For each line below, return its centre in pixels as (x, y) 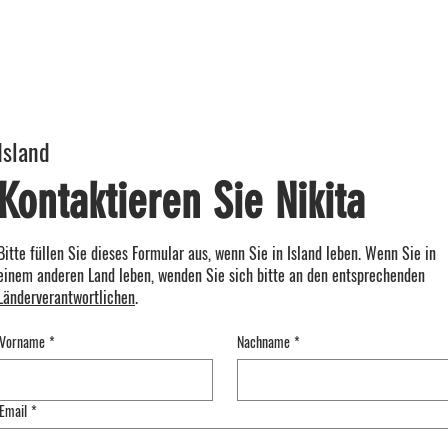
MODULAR (113, 35)
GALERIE (263, 35)
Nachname (263, 341)
